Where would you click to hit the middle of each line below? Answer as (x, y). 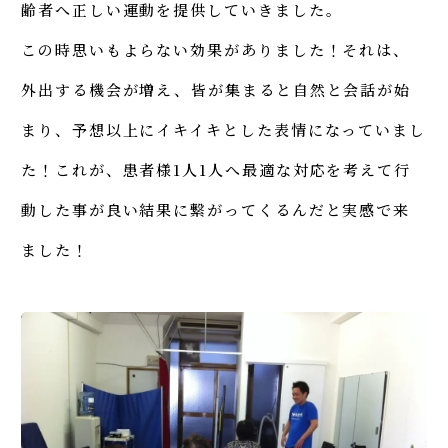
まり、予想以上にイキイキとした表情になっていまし (224, 130)
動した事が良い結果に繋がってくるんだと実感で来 (216, 210)
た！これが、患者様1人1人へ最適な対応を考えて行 (216, 170)
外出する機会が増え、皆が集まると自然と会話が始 (216, 90)
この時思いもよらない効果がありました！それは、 (216, 50)
